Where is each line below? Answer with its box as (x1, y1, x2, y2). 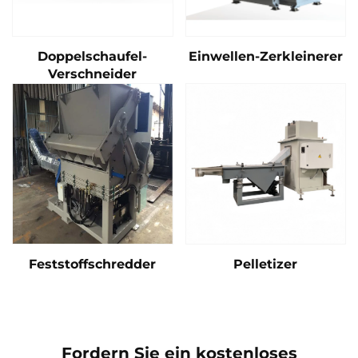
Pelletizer (233, 256, 298, 272)
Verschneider (48, 66, 137, 82)
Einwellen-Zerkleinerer (188, 49, 343, 65)
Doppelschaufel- (38, 49, 148, 65)
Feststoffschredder (29, 256, 157, 272)
